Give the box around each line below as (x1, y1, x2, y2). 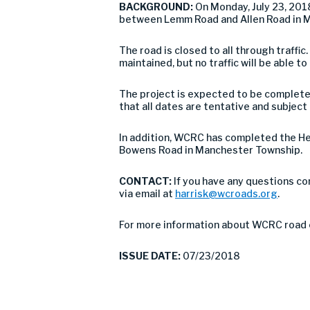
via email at (119, 188, 175, 199)
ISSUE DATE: (119, 250, 181, 262)
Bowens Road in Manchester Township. (119, 144, 302, 156)
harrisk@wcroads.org (175, 188, 277, 199)
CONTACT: (119, 175, 174, 187)
